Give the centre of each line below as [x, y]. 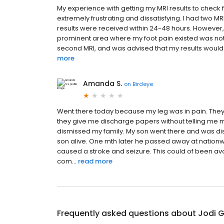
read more [95, 161]
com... [67, 161]
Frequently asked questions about [127, 213]
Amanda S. [102, 84]
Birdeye [143, 84]
